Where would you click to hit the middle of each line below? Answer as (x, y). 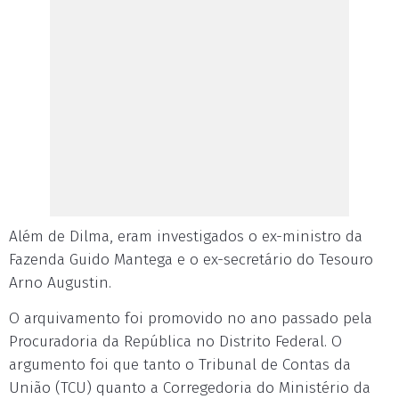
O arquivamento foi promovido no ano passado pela (191, 318)
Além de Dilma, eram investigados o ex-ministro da (186, 236)
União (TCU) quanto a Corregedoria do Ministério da (190, 388)
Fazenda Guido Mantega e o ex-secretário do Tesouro (191, 260)
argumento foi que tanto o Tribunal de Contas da (180, 365)
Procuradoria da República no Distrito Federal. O (175, 342)
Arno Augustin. (60, 283)
